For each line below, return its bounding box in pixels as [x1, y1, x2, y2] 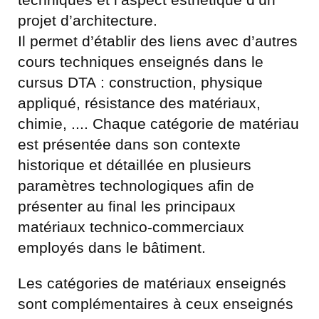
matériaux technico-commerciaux [18, 219, 244, 235]
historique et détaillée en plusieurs [18, 157, 251, 173]
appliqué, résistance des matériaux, [18, 95, 261, 111]
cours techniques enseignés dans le [18, 53, 263, 70]
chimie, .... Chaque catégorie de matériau [18, 115, 299, 132]
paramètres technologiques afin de [18, 177, 254, 194]
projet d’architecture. [18, 12, 157, 28]
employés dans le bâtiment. [18, 239, 206, 256]
